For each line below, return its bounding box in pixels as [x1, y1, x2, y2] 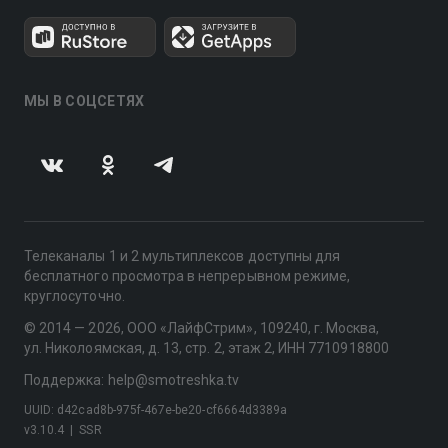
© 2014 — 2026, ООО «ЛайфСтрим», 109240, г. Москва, [24, 320, 380, 336]
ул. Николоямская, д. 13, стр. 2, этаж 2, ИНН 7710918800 [24, 340, 389, 356]
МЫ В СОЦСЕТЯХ [24, 93, 145, 109]
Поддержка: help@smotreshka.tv [24, 372, 240, 388]
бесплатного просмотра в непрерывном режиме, [24, 268, 351, 284]
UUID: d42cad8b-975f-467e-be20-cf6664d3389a [24, 403, 288, 417]
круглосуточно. [24, 288, 125, 304]
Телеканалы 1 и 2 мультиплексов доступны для [24, 248, 341, 264]
